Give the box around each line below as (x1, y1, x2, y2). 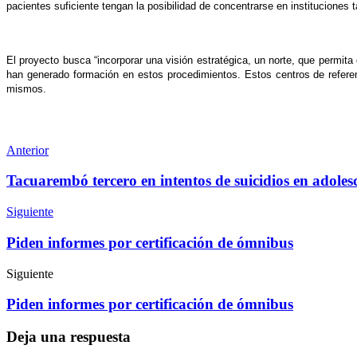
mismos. (6, 82, 49, 95)
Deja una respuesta (6, 328, 131, 346)
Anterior (6, 143, 49, 157)
